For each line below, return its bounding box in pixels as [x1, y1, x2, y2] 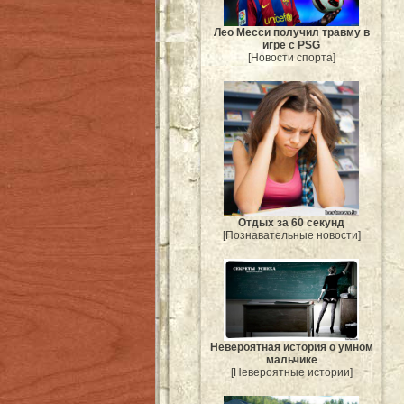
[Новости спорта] [247, 51, 335, 65]
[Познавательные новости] [222, 229, 361, 243]
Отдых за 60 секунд [238, 216, 344, 230]
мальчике [265, 353, 317, 367]
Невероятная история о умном [209, 341, 373, 354]
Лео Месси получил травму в [213, 26, 370, 40]
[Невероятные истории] [230, 366, 353, 380]
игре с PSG [262, 39, 320, 52]
